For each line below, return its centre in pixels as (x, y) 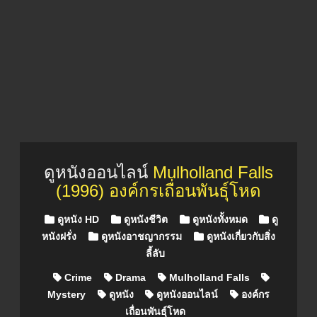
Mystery (66, 295)
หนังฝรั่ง (59, 237)
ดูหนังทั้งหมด (218, 220)
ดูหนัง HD (77, 220)
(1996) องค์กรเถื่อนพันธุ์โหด (158, 191)
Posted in (62, 219)
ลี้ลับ (156, 254)
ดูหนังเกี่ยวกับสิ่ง (239, 237)
